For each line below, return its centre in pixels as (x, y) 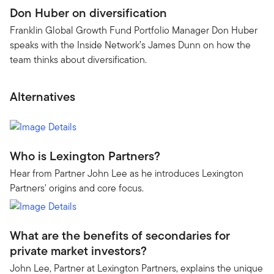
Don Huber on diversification (88, 13)
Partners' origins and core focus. (77, 188)
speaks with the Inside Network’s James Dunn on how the (130, 45)
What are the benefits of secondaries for (120, 235)
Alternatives (43, 96)
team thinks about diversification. (78, 59)
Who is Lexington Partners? (85, 156)
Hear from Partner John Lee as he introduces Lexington (127, 173)
